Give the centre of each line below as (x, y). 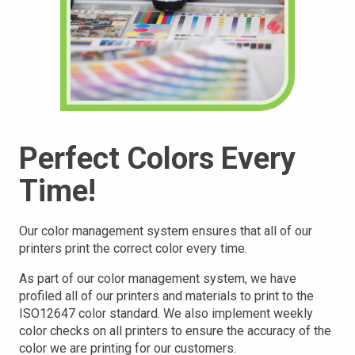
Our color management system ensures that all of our (166, 231)
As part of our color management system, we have (158, 279)
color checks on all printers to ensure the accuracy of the (175, 331)
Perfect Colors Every (157, 158)
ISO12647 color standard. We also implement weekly (166, 313)
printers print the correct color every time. (133, 248)
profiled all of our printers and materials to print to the (166, 296)
